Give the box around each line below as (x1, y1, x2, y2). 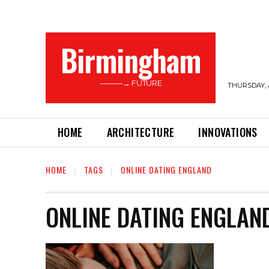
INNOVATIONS (198, 124, 258, 140)
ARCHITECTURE (106, 124, 175, 140)
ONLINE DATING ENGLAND (121, 163, 212, 176)
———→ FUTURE (99, 78, 162, 88)
